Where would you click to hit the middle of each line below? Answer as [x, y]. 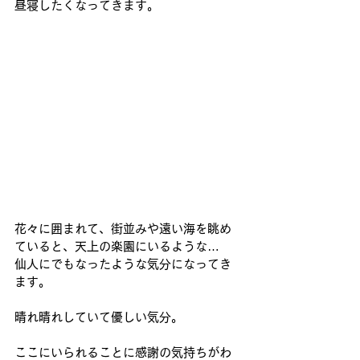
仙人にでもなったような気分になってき [123, 264]
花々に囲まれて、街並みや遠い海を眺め [123, 228]
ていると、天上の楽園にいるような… [117, 246]
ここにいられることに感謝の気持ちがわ [123, 352]
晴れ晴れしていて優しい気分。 [99, 317]
